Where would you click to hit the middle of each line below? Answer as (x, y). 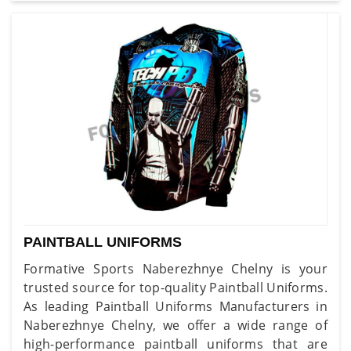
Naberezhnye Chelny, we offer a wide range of (175, 325)
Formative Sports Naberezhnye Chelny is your (175, 268)
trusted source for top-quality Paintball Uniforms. (175, 287)
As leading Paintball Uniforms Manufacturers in (175, 306)
